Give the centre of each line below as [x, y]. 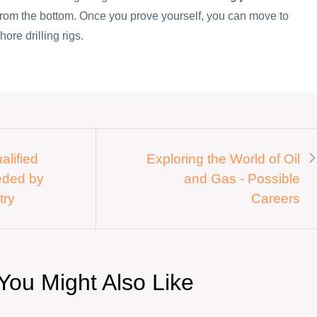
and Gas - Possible [242, 178]
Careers [276, 198]
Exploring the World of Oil [223, 158]
